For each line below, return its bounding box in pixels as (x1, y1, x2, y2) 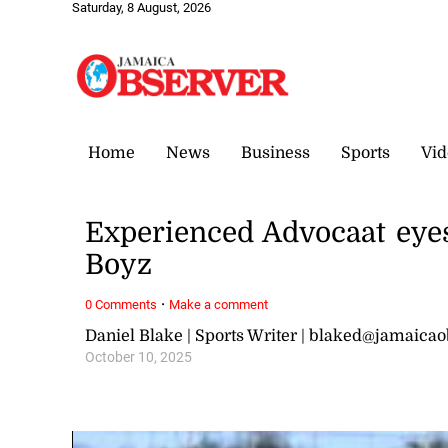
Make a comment (169, 296, 269, 312)
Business (241, 143, 310, 162)
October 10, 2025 (85, 348, 193, 366)
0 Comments (85, 296, 158, 312)
